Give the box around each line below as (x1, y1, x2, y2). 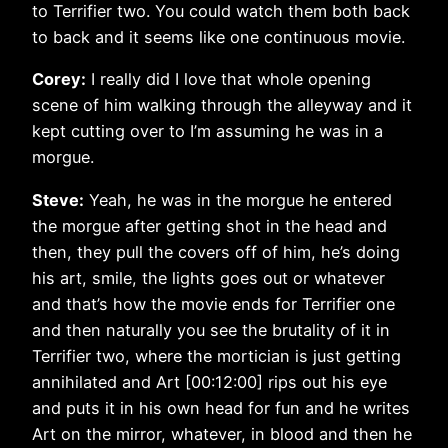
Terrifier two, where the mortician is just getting (32, 345, 401, 366)
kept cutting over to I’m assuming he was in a (32, 121, 383, 142)
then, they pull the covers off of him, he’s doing (32, 241, 400, 262)
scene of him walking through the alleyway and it (32, 95, 412, 116)
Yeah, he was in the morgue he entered (84, 189, 392, 210)
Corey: (32, 69, 86, 90)
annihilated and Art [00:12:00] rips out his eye (32, 371, 387, 392)
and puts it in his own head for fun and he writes (32, 397, 410, 418)
